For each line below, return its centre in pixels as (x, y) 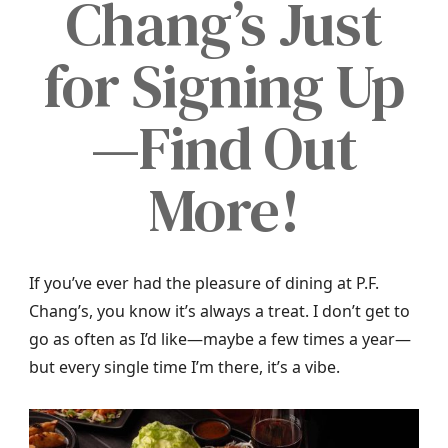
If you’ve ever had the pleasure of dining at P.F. (204, 283)
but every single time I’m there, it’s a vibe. (184, 367)
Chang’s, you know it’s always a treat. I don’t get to (219, 311)
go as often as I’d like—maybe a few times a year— (220, 339)
